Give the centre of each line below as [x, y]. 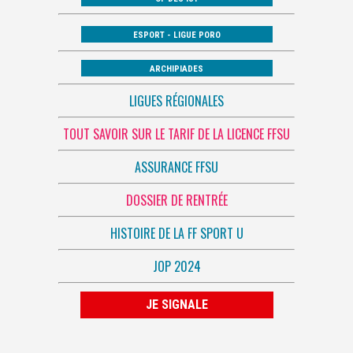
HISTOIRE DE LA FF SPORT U [176, 233]
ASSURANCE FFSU [176, 167]
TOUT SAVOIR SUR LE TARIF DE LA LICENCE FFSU [176, 134]
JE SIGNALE [176, 304]
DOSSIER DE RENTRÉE [176, 200]
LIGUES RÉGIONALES [176, 100]
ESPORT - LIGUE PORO [176, 35]
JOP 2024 [176, 266]
